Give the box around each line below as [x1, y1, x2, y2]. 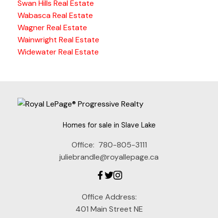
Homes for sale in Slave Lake [62, 120, 156, 129]
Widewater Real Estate [17, 47, 99, 57]
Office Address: [81, 191, 137, 202]
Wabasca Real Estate [17, 10, 93, 21]
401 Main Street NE [75, 203, 143, 214]
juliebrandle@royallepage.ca [59, 151, 159, 162]
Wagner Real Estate [17, 22, 87, 33]
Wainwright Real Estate [17, 35, 99, 45]
